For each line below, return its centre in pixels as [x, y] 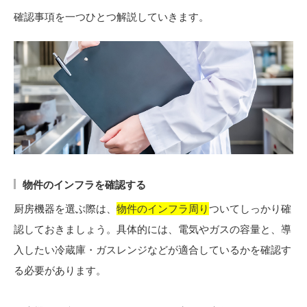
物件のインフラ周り [163, 209]
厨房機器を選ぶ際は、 [65, 209]
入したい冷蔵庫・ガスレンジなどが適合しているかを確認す [152, 250]
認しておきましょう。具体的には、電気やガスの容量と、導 [152, 230]
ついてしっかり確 [250, 209]
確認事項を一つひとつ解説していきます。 [111, 16]
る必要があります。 [60, 271]
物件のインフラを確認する [84, 185]
